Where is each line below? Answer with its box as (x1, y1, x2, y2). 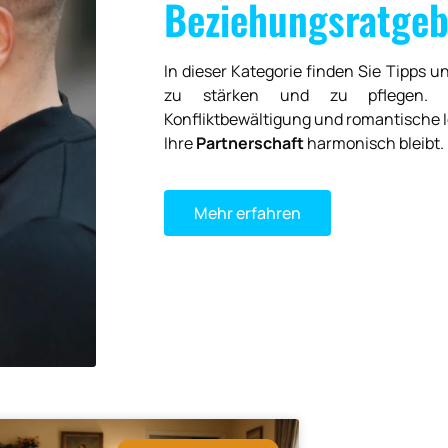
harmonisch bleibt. (304, 132, 444, 155)
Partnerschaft (196, 132, 304, 155)
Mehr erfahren (194, 201, 301, 224)
